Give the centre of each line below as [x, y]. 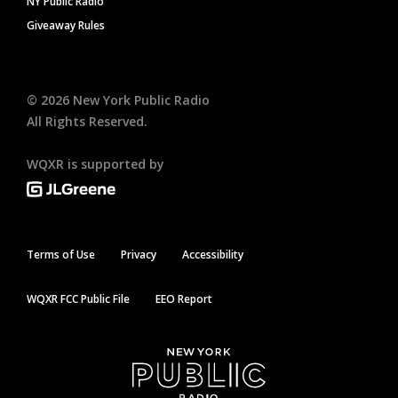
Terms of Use [61, 254]
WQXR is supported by [96, 163]
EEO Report [184, 298]
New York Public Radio [139, 99]
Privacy [139, 254]
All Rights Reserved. [87, 121]
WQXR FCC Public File [78, 298]
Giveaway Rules [66, 25]
